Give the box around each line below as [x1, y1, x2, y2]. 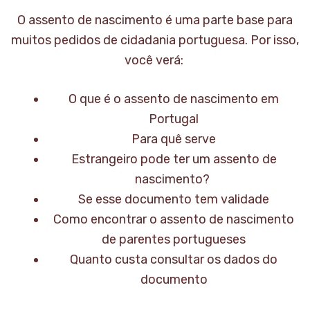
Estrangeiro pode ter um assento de [71, 152, 277, 167]
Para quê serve [131, 131, 216, 147]
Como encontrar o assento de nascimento [53, 212, 294, 228]
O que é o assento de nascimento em [69, 91, 279, 107]
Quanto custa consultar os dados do [70, 252, 277, 268]
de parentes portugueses [102, 232, 246, 248]
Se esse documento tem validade [78, 192, 269, 208]
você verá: [124, 53, 186, 69]
